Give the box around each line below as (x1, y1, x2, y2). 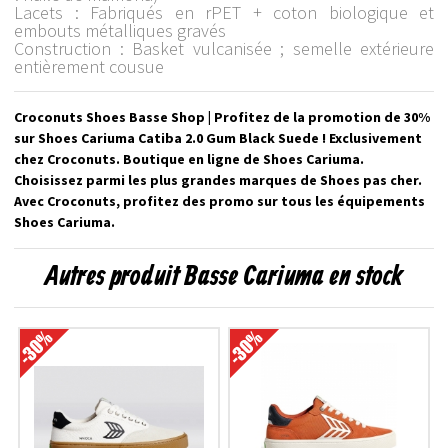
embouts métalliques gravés (14, 18, 226, 42)
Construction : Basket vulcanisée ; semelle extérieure (14, 36, 434, 60)
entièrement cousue (14, 54, 164, 78)
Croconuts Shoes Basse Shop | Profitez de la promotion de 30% (14, 107, 430, 126)
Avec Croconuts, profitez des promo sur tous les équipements (14, 191, 425, 210)
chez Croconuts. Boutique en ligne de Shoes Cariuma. (14, 149, 364, 168)
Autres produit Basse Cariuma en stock (45, 259, 403, 295)
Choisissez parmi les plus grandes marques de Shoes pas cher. (14, 170, 422, 189)
